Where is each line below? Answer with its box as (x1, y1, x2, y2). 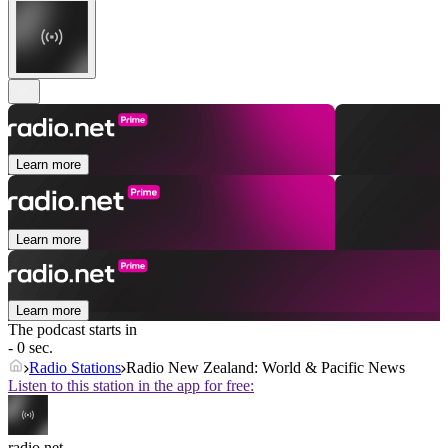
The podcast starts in (8, 321, 137, 339)
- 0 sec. (8, 339, 53, 357)
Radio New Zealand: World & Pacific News (126, 359, 405, 377)
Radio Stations (29, 359, 121, 377)
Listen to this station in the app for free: (8, 377, 254, 395)
